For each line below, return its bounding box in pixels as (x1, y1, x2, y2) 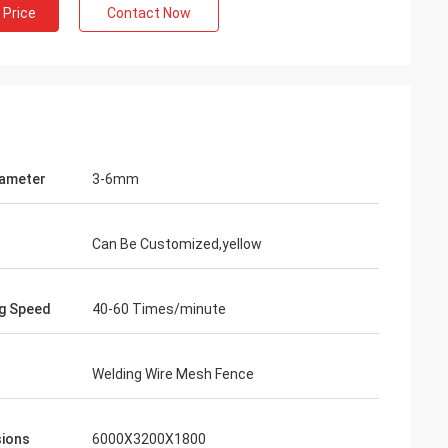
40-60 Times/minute (92, 301, 226, 317)
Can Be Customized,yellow (92, 236, 262, 252)
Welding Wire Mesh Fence (92, 366, 254, 382)
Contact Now (107, 5, 191, 21)
